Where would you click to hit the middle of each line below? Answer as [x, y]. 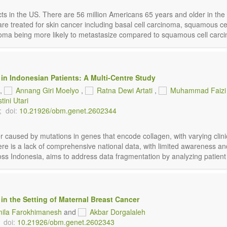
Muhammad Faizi [198, 90]
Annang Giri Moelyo [47, 90]
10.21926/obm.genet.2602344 [68, 110]
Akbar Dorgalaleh [118, 212]
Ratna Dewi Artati [125, 90]
